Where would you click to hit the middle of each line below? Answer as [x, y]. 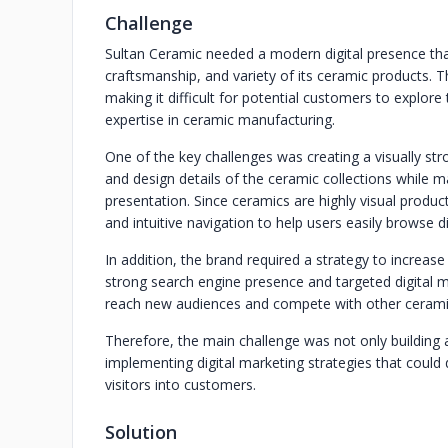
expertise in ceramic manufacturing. [220, 119]
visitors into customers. [180, 384]
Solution [141, 432]
